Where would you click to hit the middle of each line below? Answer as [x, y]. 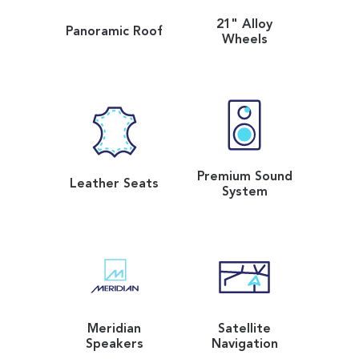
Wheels [244, 40]
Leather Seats [115, 185]
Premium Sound [244, 177]
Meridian [115, 329]
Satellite [245, 329]
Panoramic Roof [115, 32]
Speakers [114, 344]
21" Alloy [245, 24]
